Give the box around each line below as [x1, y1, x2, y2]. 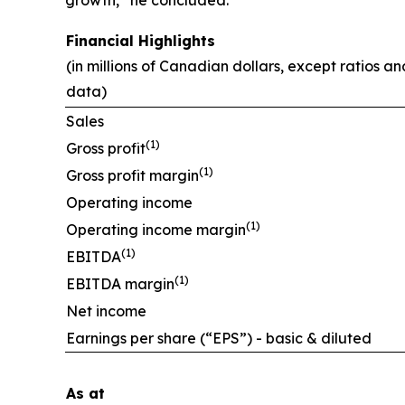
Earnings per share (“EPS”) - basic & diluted [66, 328, 372, 347]
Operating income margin [66, 220, 246, 239]
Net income [66, 301, 146, 320]
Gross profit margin [66, 165, 199, 184]
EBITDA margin [66, 274, 174, 293]
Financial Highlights [66, 31, 215, 50]
